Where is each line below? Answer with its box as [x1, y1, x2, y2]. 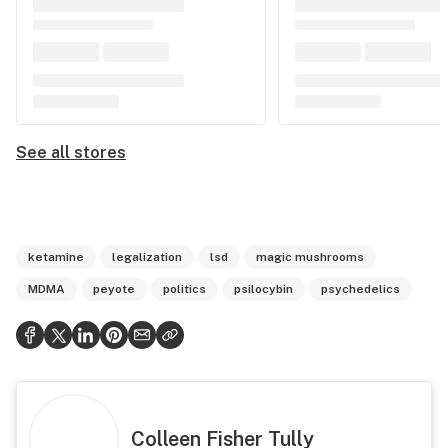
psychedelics [321, 282, 400, 296]
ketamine [28, 250, 84, 264]
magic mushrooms [256, 250, 364, 264]
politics [163, 282, 206, 296]
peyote [93, 282, 135, 296]
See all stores [16, 143, 126, 162]
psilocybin [234, 282, 293, 296]
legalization [112, 250, 182, 264]
